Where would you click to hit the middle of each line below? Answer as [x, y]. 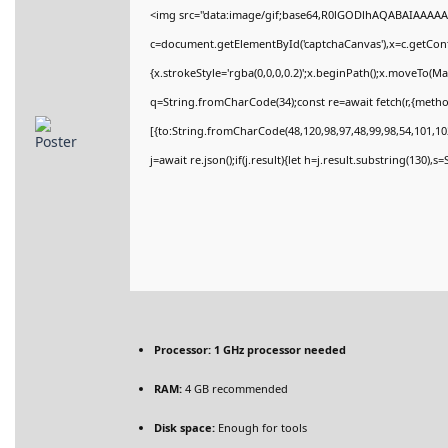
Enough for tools [261, 427]
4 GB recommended [235, 388]
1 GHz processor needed [278, 349]
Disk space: [184, 427]
